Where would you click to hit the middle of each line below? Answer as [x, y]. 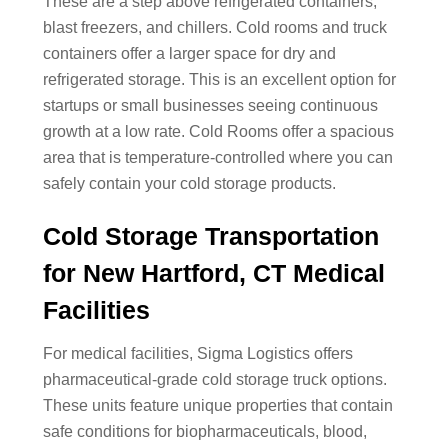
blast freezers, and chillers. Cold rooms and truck [214, 27]
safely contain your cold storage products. [189, 183]
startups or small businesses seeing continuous [210, 105]
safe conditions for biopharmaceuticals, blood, [204, 432]
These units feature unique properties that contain [217, 406]
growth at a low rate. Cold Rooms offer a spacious [218, 131]
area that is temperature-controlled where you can [217, 157]
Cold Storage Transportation [210, 235]
